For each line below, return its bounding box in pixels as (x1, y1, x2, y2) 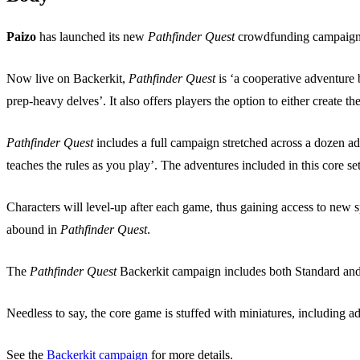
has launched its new (36, 29, 148, 43)
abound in (6, 222, 60, 236)
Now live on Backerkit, (6, 71, 129, 85)
